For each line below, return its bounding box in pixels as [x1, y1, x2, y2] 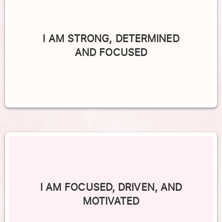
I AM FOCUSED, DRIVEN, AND [40, 180, 182, 195]
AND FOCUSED [74, 45, 148, 60]
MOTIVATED [82, 194, 140, 209]
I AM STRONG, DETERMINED [43, 31, 179, 46]
